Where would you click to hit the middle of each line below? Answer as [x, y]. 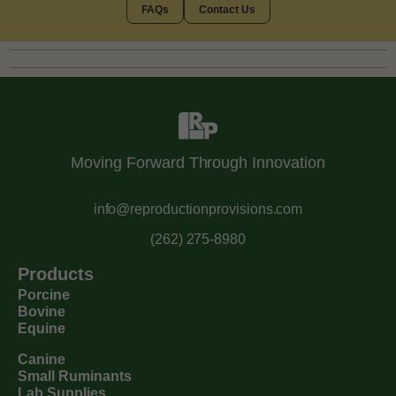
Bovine [42, 311]
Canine [42, 359]
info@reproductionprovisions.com [198, 209]
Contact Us [227, 9]
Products [56, 274]
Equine [42, 328]
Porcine [44, 294]
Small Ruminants [75, 376]
